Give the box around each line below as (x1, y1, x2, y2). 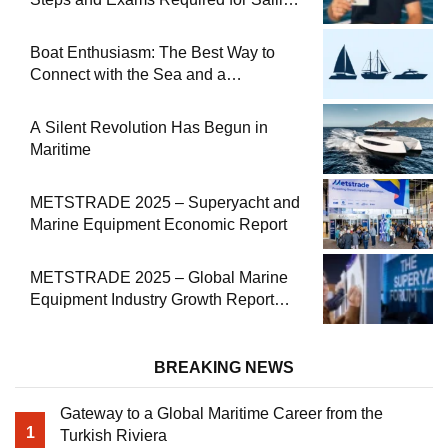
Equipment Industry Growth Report (30, 291, 274, 309)
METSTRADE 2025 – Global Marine (30, 269, 288, 287)
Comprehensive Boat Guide (30, 88, 227, 106)
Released (30, 313, 99, 331)
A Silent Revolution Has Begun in (30, 119, 268, 137)
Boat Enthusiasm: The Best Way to (30, 44, 275, 62)
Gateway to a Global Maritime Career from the (60, 405, 383, 423)
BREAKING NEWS (154, 359, 294, 377)
